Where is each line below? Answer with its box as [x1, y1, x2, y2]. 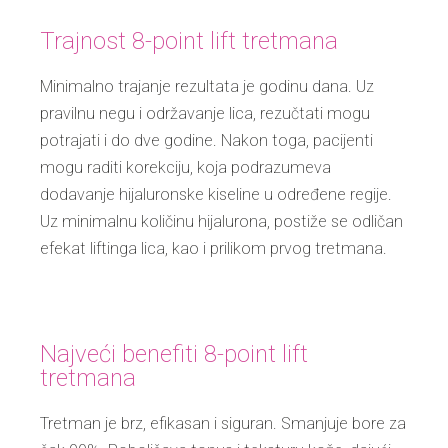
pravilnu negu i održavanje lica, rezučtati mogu [40, 104, 370, 124]
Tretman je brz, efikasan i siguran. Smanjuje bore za [40, 414, 406, 434]
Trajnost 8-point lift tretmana [40, 27, 338, 56]
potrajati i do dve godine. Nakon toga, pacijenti [40, 131, 373, 151]
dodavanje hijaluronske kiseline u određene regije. [40, 185, 392, 205]
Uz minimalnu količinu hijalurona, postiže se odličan [40, 212, 403, 232]
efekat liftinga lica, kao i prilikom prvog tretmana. [40, 239, 387, 259]
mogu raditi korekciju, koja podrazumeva [40, 158, 331, 178]
